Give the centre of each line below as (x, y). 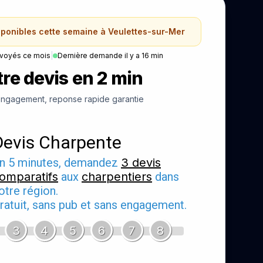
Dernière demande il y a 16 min (110, 55)
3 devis (141, 162)
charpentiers (117, 176)
